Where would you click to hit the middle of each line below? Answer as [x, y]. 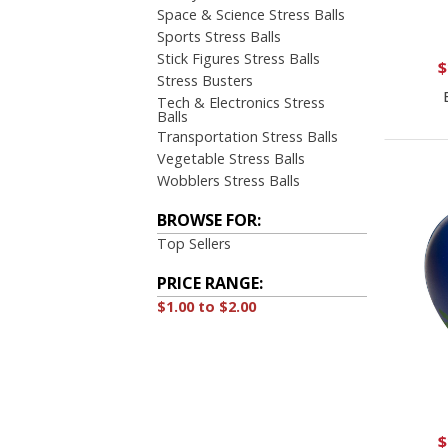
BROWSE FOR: [209, 219]
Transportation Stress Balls [248, 136]
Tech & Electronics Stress [241, 102]
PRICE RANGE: [210, 282]
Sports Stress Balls [219, 36]
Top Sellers [194, 243]
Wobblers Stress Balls [229, 180]
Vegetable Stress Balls [231, 158]
